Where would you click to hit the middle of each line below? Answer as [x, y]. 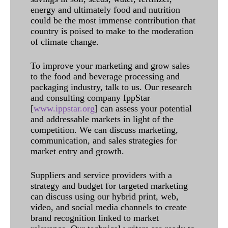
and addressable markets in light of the [102, 119]
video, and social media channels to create [109, 207]
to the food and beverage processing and [105, 76]
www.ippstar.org [64, 108]
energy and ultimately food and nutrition [105, 9]
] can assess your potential [143, 108]
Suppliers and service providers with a [101, 175]
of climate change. [65, 41]
